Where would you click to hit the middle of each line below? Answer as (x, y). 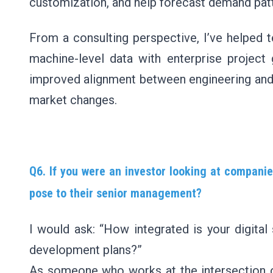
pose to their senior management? (115, 193)
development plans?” (86, 250)
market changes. (73, 100)
